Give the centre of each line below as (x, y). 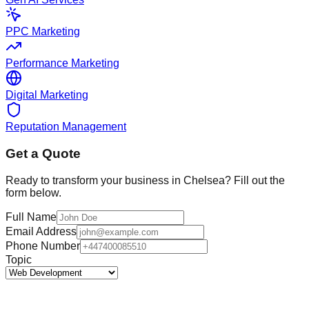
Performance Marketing (62, 63)
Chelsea (204, 180)
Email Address (41, 231)
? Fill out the (255, 180)
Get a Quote (43, 154)
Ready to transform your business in (94, 180)
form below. (33, 192)
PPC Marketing (43, 32)
